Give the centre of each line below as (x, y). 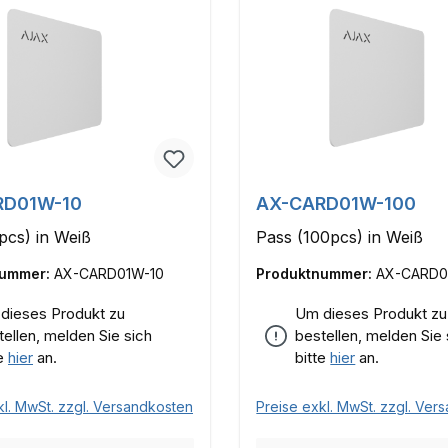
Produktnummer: (316, 274)
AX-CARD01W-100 (336, 204)
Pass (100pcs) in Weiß (340, 237)
